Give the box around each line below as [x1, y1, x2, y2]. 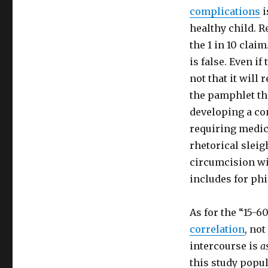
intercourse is [189, 240, 260, 252]
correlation [189, 223, 245, 235]
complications [189, 5, 260, 17]
